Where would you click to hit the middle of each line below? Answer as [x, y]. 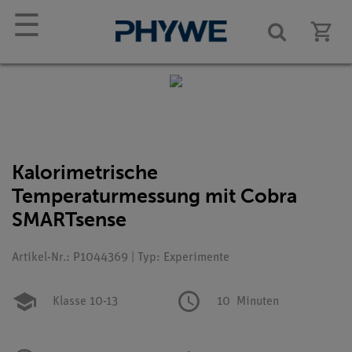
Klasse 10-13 [85, 302]
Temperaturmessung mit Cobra [154, 196]
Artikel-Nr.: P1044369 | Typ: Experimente [121, 258]
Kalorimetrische [85, 172]
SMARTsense [69, 220]
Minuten [257, 302]
